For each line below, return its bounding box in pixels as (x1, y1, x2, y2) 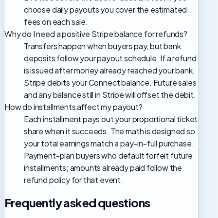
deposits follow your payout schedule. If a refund (24, 53, 197, 63)
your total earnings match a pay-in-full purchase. (24, 138, 194, 148)
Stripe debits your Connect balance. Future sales (24, 77, 197, 88)
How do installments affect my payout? (4, 101, 143, 112)
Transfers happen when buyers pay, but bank (24, 40, 181, 51)
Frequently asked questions (4, 195, 150, 210)
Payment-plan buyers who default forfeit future (24, 150, 193, 161)
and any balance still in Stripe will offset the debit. (24, 89, 196, 100)
